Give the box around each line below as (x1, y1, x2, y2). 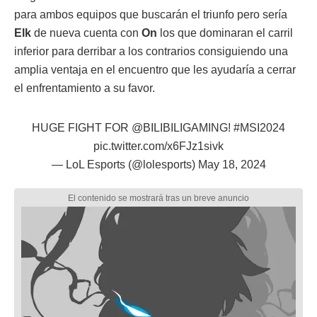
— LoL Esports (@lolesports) (51, 158, 198, 171)
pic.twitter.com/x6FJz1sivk (93, 139, 224, 152)
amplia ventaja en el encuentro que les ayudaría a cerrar (14, 63, 296, 76)
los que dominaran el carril (157, 26, 293, 39)
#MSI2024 (234, 121, 285, 134)
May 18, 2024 (197, 158, 266, 171)
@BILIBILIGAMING (132, 121, 228, 134)
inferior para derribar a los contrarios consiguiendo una (14, 45, 288, 57)
